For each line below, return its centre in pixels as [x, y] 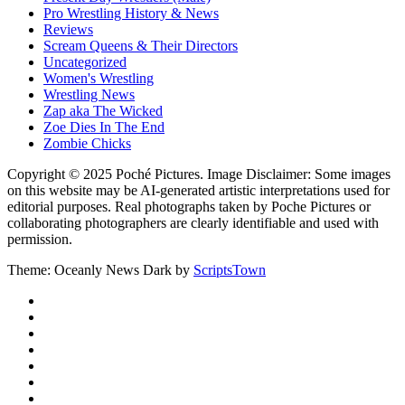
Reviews [68, 29]
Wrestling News [89, 94]
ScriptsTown [230, 269]
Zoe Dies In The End [104, 127]
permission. [40, 239]
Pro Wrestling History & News [131, 13]
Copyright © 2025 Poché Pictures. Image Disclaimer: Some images [199, 174]
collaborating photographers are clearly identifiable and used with [193, 222]
